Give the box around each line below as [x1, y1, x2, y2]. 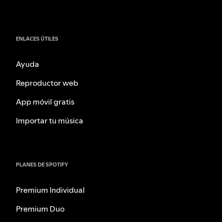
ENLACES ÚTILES [16, 35, 58, 43]
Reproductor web [16, 77, 78, 89]
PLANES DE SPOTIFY [16, 161, 68, 168]
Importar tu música [16, 115, 83, 126]
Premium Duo [16, 203, 64, 214]
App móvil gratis [16, 96, 74, 108]
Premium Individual [16, 184, 85, 195]
